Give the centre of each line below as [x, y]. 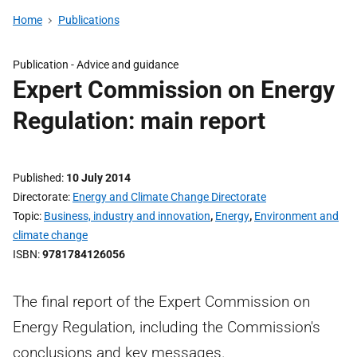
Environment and [296, 216]
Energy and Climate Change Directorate [169, 197]
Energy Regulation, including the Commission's [167, 327]
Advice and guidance [127, 65]
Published [37, 178]
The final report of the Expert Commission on [161, 302]
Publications [88, 20]
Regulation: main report [139, 121]
